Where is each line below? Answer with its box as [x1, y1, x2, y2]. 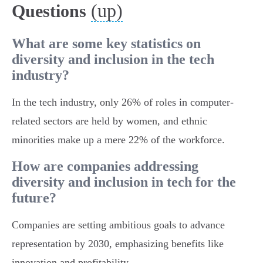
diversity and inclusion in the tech [12, 52, 214, 68]
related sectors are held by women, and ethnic [12, 115, 207, 127]
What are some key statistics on [12, 36, 201, 52]
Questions [12, 1, 86, 21]
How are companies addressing [12, 159, 198, 174]
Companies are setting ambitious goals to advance [12, 219, 225, 231]
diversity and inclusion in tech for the [12, 174, 236, 190]
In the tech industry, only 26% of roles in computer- [12, 96, 234, 109]
